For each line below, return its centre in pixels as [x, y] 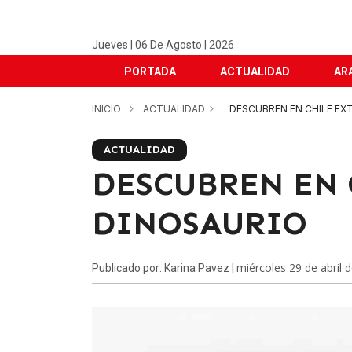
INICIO [106, 109]
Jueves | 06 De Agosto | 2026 [163, 45]
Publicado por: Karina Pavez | [164, 268]
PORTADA [150, 71]
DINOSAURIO [200, 223]
